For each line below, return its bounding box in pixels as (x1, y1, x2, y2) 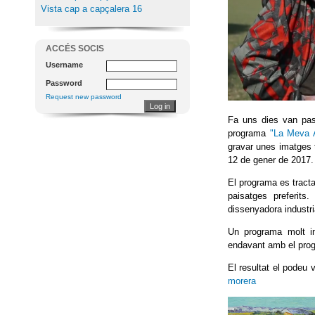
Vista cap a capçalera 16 (38, 4, 142, 14)
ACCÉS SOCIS (46, 44, 104, 53)
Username (46, 60, 83, 69)
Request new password (46, 93, 122, 101)
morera (228, 276, 259, 287)
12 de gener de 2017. (228, 155, 314, 166)
